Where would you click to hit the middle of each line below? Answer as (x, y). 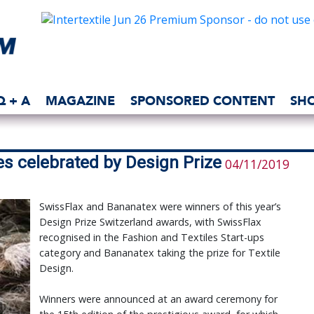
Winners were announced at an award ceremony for (158, 299)
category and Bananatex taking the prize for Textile (159, 253)
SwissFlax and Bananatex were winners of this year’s (160, 207)
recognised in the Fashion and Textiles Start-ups (151, 238)
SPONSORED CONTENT (203, 101)
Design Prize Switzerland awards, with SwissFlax (150, 222)
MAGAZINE (80, 101)
